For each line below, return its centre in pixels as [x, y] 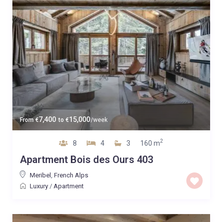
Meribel [40, 175]
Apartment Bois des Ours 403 [86, 159]
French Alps [71, 175]
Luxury [39, 186]
